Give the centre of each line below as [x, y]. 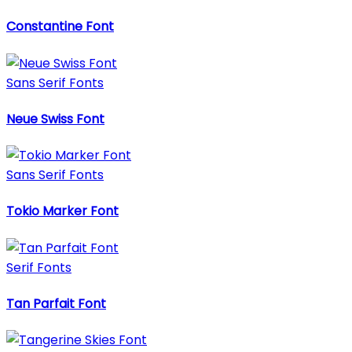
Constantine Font [60, 27]
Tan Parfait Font [56, 303]
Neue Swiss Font [55, 119]
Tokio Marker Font [62, 211]
